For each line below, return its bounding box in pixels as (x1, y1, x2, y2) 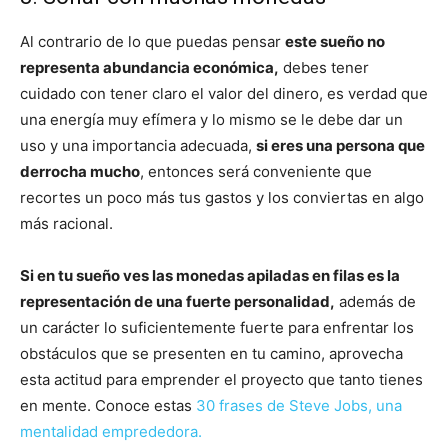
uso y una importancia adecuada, (20, 136, 256, 156)
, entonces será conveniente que (140, 162, 372, 182)
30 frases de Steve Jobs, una (196, 396, 402, 416)
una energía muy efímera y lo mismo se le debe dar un (20, 110, 403, 130)
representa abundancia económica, (20, 58, 279, 78)
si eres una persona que (256, 136, 425, 156)
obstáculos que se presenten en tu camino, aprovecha (20, 344, 403, 364)
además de (335, 292, 416, 312)
